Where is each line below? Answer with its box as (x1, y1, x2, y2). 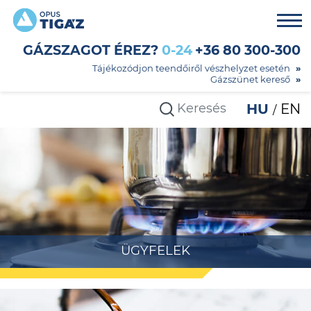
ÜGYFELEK (121, 242, 190, 259)
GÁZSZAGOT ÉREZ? (23, 42, 158, 58)
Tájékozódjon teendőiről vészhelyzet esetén (92, 62, 290, 74)
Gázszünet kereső (210, 74, 290, 85)
